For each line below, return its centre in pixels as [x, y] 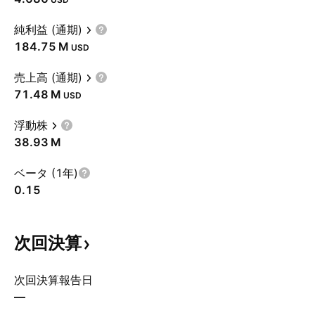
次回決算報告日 [53, 280]
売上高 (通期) [48, 77]
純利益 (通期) [48, 30]
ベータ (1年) [46, 173]
